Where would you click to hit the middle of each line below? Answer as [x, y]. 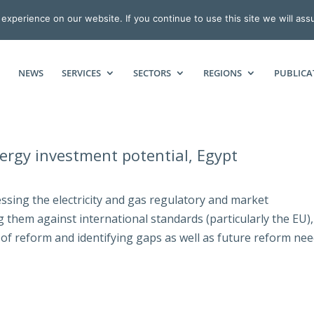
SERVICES [81, 73]
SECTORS [152, 73]
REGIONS [222, 73]
